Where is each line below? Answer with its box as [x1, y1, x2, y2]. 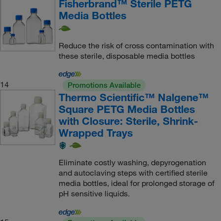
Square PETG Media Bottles [58, 102, 195, 115]
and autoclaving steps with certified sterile [58, 168, 208, 178]
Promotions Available [67, 80, 141, 90]
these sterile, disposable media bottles [58, 50, 195, 61]
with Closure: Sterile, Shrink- [58, 114, 198, 127]
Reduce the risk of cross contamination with [58, 40, 214, 50]
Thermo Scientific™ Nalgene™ [58, 90, 209, 104]
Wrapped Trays [58, 126, 133, 139]
